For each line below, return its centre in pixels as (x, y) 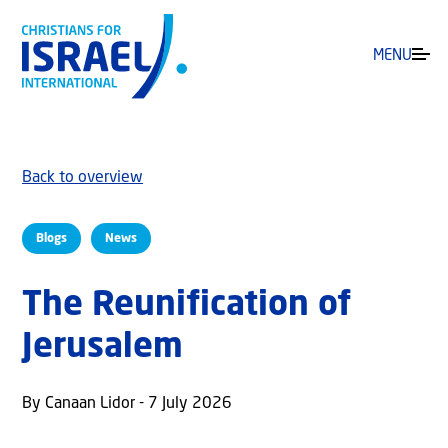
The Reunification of (186, 306)
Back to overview (82, 178)
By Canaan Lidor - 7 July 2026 (127, 404)
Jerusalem (102, 348)
